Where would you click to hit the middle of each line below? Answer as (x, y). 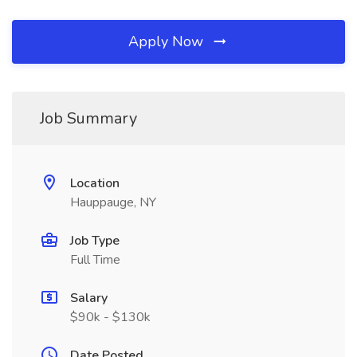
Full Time (95, 260)
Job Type (95, 241)
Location (95, 183)
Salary (89, 298)
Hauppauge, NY (113, 202)
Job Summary (88, 118)
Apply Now (168, 41)
